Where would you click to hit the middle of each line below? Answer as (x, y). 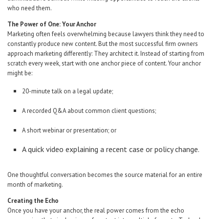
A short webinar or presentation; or (69, 130)
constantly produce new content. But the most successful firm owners (103, 44)
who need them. (30, 8)
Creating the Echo (33, 201)
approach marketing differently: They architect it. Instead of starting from (106, 54)
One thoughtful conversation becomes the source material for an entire (105, 175)
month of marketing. (35, 185)
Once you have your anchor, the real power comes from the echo (96, 210)
